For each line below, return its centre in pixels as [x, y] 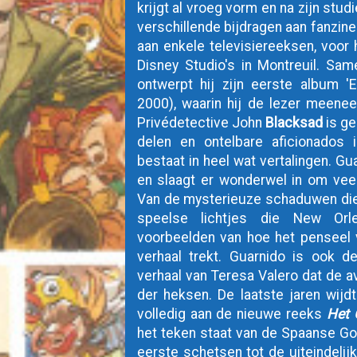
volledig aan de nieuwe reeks [231, 314]
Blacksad [294, 123]
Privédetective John [201, 123]
